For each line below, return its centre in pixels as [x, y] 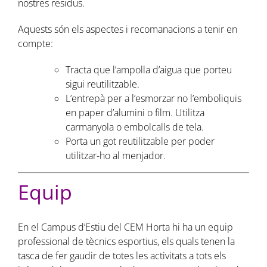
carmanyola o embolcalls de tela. [134, 127]
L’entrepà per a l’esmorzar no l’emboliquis [153, 99]
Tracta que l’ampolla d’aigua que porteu [148, 70]
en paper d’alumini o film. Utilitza [135, 113]
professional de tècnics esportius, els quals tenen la [126, 242]
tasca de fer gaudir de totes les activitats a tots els [122, 256]
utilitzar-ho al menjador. [115, 156]
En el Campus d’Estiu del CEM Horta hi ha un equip [125, 227]
